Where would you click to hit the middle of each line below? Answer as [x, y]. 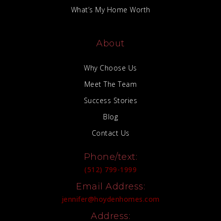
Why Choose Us [110, 68]
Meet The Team [110, 84]
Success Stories [110, 101]
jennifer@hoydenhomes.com [110, 199]
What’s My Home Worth [110, 10]
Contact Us [110, 133]
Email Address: [110, 187]
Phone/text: [110, 157]
